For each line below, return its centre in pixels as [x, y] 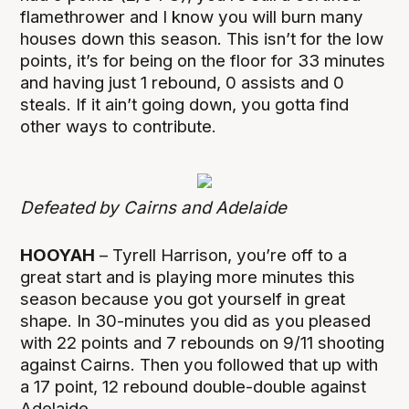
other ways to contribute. [119, 126]
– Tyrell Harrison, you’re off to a [221, 256]
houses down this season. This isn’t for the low [202, 38]
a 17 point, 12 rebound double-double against [194, 387]
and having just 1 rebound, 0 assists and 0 [183, 82]
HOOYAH [58, 256]
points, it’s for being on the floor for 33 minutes [203, 60]
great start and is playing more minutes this [188, 278]
